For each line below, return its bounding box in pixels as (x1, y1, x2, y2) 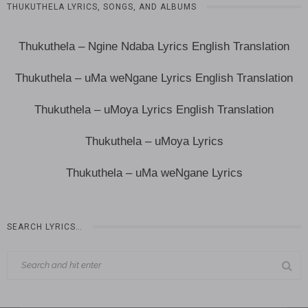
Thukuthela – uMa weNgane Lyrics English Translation (15, 71, 293, 85)
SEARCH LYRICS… (7, 221, 82, 232)
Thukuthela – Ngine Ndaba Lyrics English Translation (19, 39, 289, 53)
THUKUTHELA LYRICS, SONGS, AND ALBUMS (7, 1, 197, 12)
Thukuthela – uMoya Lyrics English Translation (34, 102, 274, 116)
